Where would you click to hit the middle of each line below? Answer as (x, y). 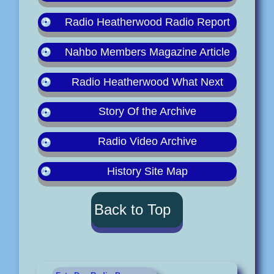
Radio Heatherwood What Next (147, 82)
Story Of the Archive (147, 112)
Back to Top (132, 209)
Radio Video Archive (147, 142)
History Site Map (147, 172)
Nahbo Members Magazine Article (147, 52)
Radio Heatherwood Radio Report (147, 22)
